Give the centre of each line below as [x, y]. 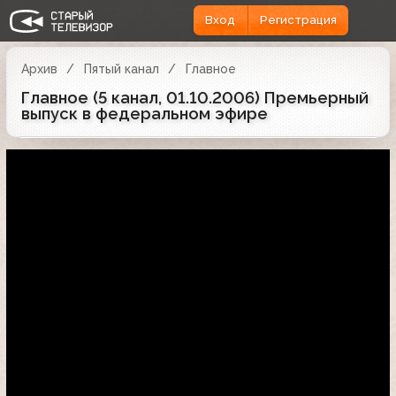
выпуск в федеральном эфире [145, 113]
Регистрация [298, 20]
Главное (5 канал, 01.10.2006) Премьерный [195, 97]
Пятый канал [121, 69]
